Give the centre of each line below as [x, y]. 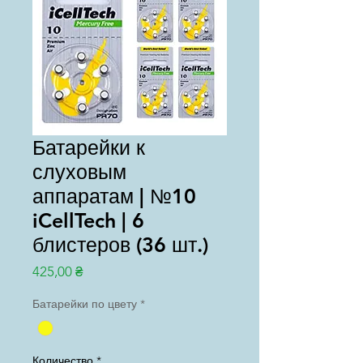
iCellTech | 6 [88, 220]
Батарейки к [89, 147]
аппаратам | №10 [114, 196]
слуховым [79, 172]
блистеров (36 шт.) [120, 245]
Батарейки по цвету [85, 304]
